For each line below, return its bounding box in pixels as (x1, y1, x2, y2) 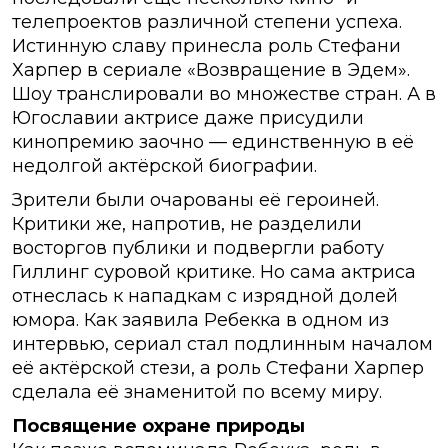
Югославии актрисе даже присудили (12, 107, 364, 130)
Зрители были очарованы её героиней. (12, 189, 379, 212)
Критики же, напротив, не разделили (12, 213, 362, 236)
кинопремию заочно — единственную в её (12, 131, 414, 154)
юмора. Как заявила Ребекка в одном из (12, 309, 389, 332)
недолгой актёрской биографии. (12, 155, 317, 178)
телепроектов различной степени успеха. (12, 11, 402, 34)
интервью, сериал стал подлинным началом (12, 333, 433, 356)
